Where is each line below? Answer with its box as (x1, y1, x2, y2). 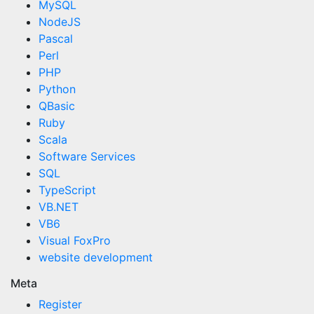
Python (39, 82, 76, 96)
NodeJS (39, 15, 81, 29)
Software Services (39, 149, 135, 163)
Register (39, 297, 82, 311)
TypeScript (39, 183, 96, 197)
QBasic (39, 99, 75, 113)
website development (39, 250, 153, 264)
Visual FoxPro (39, 233, 111, 247)
